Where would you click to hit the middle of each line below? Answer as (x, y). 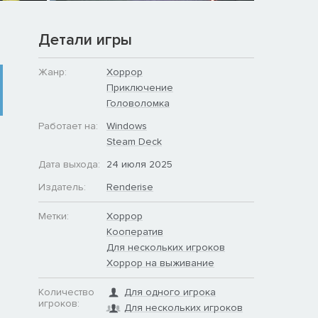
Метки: (54, 216)
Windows (127, 126)
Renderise (130, 187)
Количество (66, 292)
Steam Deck (134, 141)
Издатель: (62, 187)
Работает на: (68, 126)
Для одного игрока (170, 292)
